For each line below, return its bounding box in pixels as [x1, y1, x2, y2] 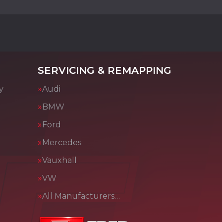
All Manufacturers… [42, 191, 120, 201]
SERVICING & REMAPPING [38, 64, 171, 76]
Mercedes [42, 138, 81, 147]
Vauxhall [42, 156, 77, 165]
